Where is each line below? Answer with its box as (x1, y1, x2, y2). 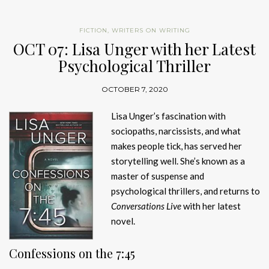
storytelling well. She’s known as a (111, 156, 245, 167)
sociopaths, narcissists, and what (111, 125, 241, 137)
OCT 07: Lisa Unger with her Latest (13, 38, 256, 60)
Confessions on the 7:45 (9, 245, 135, 262)
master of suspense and (111, 171, 204, 182)
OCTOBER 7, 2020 (101, 85, 168, 94)
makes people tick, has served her (111, 141, 242, 152)
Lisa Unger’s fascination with (111, 110, 226, 122)
